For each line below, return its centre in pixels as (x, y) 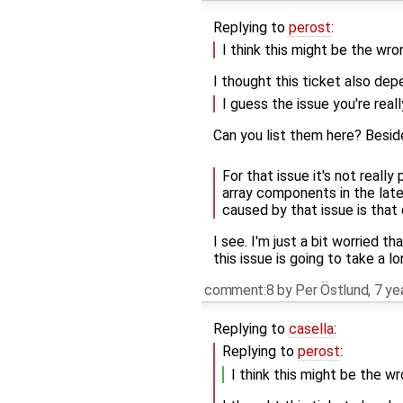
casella (311, 328)
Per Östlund (332, 290)
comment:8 (239, 290)
